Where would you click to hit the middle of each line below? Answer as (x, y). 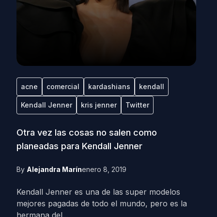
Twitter (137, 105)
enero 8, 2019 (104, 169)
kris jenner (99, 105)
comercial (63, 86)
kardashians (109, 86)
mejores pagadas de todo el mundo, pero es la (101, 203)
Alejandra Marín (54, 169)
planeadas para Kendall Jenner (79, 146)
